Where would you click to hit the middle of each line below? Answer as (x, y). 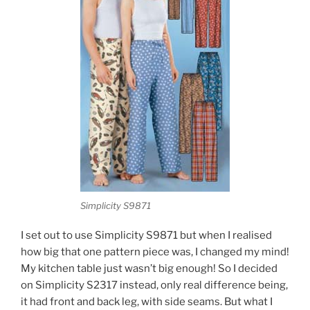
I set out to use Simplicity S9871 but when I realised (146, 235)
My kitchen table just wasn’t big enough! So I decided (149, 268)
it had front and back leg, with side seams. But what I (147, 301)
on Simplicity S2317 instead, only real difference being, (154, 285)
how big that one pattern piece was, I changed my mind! (155, 252)
